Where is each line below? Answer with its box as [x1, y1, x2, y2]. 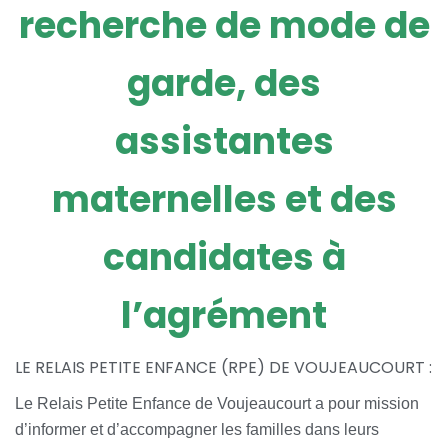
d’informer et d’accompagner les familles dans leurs [15, 421, 379, 439]
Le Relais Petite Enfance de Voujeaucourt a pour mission [15, 395, 419, 413]
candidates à [102, 232, 346, 284]
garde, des [127, 58, 321, 110]
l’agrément [121, 290, 327, 342]
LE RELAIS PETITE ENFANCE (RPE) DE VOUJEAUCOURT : [15, 356, 432, 380]
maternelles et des [51, 174, 397, 226]
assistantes [114, 116, 334, 168]
